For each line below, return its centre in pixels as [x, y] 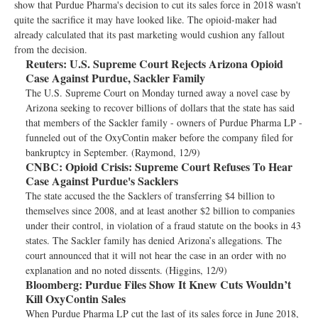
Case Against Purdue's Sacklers [102, 181]
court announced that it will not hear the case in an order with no [156, 255]
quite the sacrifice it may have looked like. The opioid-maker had [146, 20]
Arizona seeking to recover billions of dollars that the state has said [160, 108]
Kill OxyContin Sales [77, 298]
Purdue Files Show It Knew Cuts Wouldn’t [187, 284]
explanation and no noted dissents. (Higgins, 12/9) [126, 270]
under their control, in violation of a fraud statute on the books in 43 [163, 225]
